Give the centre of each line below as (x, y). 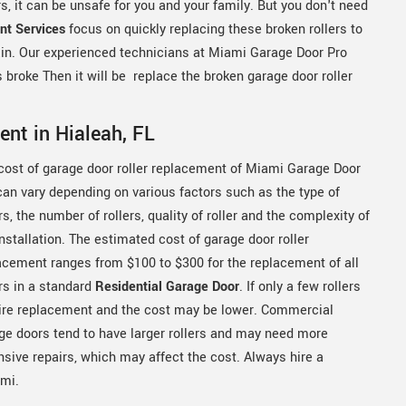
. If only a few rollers (300, 287)
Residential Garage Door (167, 287)
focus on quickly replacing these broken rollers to (214, 30)
